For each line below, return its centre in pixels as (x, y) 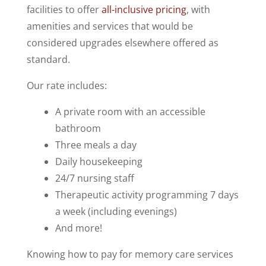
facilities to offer (64, 9)
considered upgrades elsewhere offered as (122, 42)
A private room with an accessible (130, 111)
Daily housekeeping (99, 161)
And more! (78, 228)
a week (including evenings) (116, 211)
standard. (48, 59)
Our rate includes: (66, 85)
